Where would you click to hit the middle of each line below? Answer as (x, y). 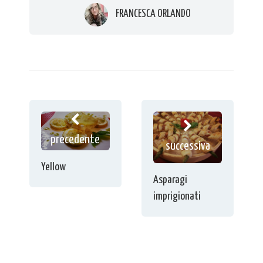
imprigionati (177, 196)
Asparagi (171, 180)
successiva (188, 146)
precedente (75, 140)
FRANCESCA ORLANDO (153, 14)
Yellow (53, 167)
